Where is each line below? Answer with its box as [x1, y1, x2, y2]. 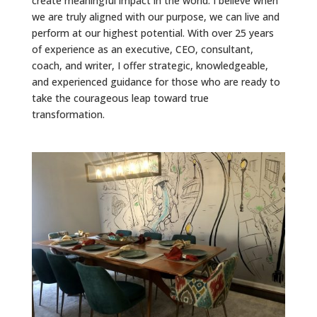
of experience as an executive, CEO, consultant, [31, 42, 253, 57]
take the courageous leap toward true [31, 91, 209, 105]
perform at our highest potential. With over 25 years [31, 26, 274, 40]
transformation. [31, 108, 108, 122]
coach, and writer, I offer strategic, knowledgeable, [31, 59, 268, 73]
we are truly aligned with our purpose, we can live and [31, 10, 279, 24]
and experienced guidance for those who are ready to [31, 75, 280, 89]
